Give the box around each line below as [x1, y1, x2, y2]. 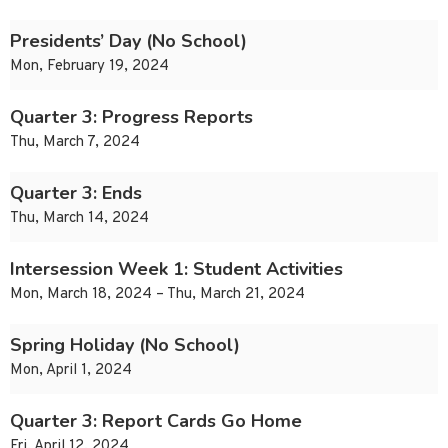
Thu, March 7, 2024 [10, 133, 140, 153]
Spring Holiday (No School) [10, 333, 240, 358]
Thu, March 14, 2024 [10, 209, 149, 229]
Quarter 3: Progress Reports [10, 105, 253, 130]
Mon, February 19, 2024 [10, 57, 169, 77]
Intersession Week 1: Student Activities [10, 257, 343, 282]
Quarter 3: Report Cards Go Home [10, 409, 302, 434]
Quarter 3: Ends [10, 181, 142, 206]
